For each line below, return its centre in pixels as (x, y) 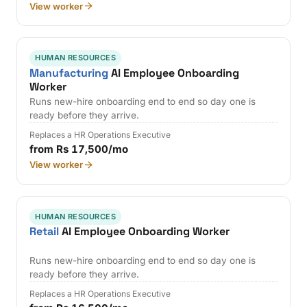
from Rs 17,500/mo (79, 149)
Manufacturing (69, 73)
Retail (45, 232)
